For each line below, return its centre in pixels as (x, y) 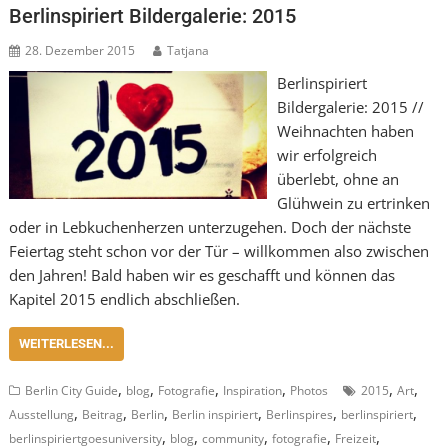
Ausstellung (42, 414)
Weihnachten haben (345, 130)
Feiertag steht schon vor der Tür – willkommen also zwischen (219, 250)
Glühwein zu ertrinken (353, 202)
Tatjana (188, 50)
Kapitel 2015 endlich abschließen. (125, 298)
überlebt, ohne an (337, 178)
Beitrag (103, 414)
